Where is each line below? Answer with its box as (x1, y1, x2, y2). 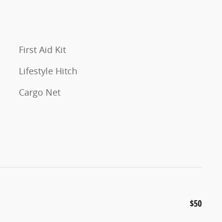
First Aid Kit (19, 43, 66, 55)
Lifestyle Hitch (19, 64, 77, 77)
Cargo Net (19, 86, 60, 98)
